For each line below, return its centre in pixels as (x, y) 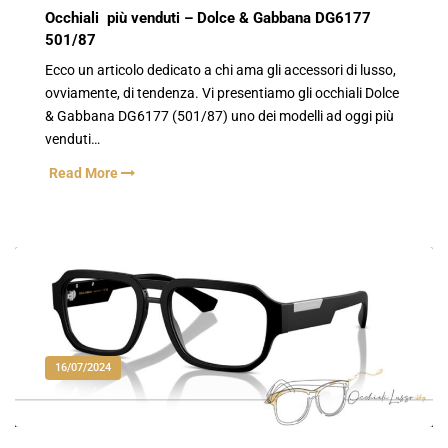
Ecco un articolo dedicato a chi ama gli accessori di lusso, (220, 70)
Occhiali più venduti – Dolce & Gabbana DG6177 (208, 18)
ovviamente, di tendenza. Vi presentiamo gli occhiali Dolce (222, 93)
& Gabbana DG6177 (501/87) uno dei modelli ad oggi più (219, 116)
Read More (85, 173)
